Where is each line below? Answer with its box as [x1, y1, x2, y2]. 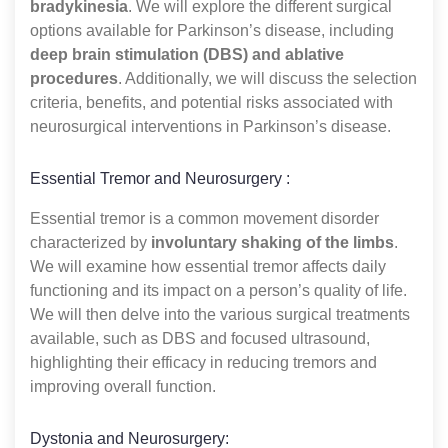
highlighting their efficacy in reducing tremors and [30, 353, 377, 371]
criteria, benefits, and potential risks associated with [30, 93, 393, 111]
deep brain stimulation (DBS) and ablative [30, 45, 344, 63]
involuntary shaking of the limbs [151, 233, 394, 251]
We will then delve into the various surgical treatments [30, 305, 410, 323]
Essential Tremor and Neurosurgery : [30, 169, 290, 187]
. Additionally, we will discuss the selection [118, 69, 417, 87]
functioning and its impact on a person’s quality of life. [30, 281, 407, 299]
